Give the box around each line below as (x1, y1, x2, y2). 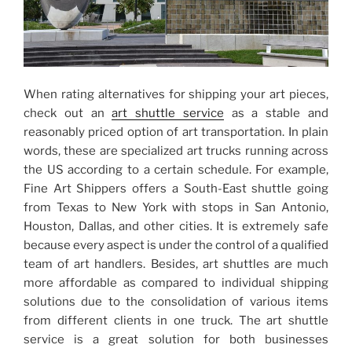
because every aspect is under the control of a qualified (24, 237, 328, 252)
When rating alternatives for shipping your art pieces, (24, 86, 328, 101)
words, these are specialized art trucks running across (24, 143, 328, 158)
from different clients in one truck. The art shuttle (24, 313, 328, 328)
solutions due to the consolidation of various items (24, 294, 328, 309)
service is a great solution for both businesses (24, 332, 328, 346)
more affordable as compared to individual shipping (24, 275, 328, 290)
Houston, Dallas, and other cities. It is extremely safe (24, 218, 328, 233)
